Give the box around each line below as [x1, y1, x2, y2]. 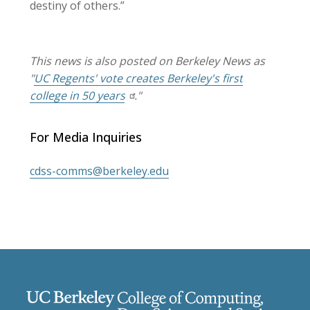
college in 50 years [30, 88, 125, 103]
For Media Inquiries [30, 129, 142, 145]
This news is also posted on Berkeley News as [30, 53, 265, 69]
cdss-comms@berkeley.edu [30, 163, 169, 179]
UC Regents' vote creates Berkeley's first [34, 71, 243, 86]
